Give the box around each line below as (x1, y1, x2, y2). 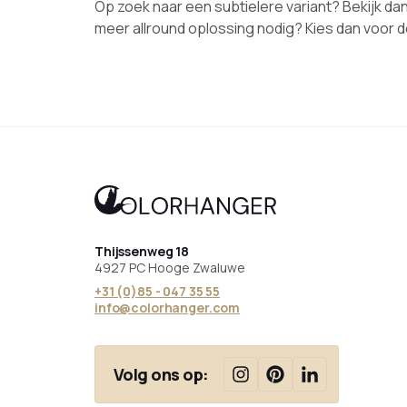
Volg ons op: (114, 363, 209, 385)
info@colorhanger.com (94, 299, 241, 316)
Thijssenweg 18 (94, 243, 190, 260)
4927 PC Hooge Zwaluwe (94, 259, 245, 276)
